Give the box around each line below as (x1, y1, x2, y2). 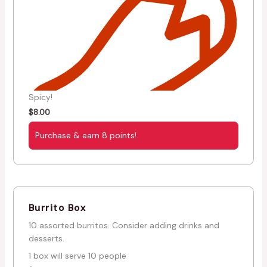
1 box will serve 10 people (28, 250, 126, 262)
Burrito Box (28, 201, 86, 214)
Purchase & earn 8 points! (35, 129, 136, 141)
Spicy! (28, 92, 52, 103)
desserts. (28, 233, 64, 244)
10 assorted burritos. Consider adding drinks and (28, 220, 219, 231)
